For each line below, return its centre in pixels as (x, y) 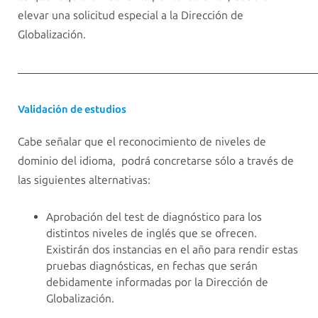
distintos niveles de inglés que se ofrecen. (152, 233)
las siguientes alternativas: (84, 180)
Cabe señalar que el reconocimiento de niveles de (142, 142)
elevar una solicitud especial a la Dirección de (131, 16)
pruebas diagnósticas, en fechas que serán (152, 265)
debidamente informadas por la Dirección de (157, 282)
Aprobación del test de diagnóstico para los (154, 216)
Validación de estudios (72, 109)
